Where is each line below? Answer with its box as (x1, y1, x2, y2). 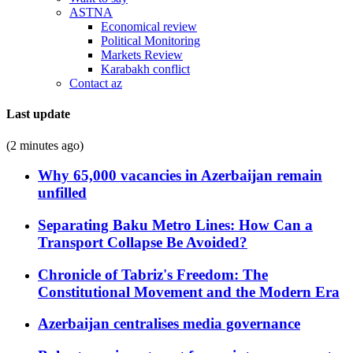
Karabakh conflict (101, 62, 190, 76)
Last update (6, 107, 70, 121)
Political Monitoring (101, 34, 200, 47)
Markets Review (101, 48, 183, 61)
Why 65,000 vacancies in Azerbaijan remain (38, 167, 322, 184)
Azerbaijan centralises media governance (38, 315, 300, 333)
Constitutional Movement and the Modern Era (38, 283, 340, 300)
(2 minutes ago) (6, 138, 84, 152)
